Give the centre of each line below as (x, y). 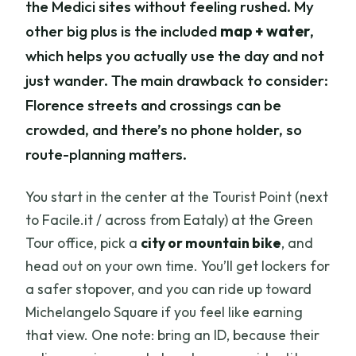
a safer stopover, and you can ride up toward (169, 289)
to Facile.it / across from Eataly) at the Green (170, 220)
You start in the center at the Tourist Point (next (177, 197)
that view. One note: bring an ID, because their (173, 335)
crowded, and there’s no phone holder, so (164, 130)
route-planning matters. (106, 155)
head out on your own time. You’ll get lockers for (178, 266)
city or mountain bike (211, 243)
